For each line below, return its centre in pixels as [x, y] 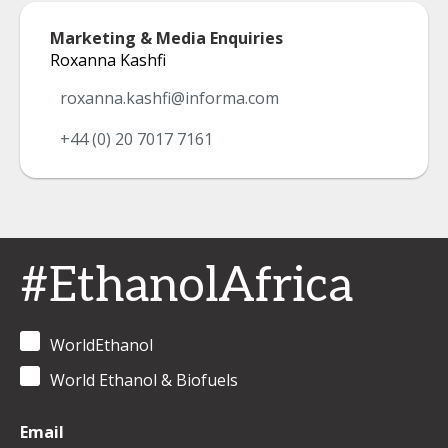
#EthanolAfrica [186, 286]
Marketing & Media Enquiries [166, 38]
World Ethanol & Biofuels [144, 380]
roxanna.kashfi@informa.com [169, 98]
